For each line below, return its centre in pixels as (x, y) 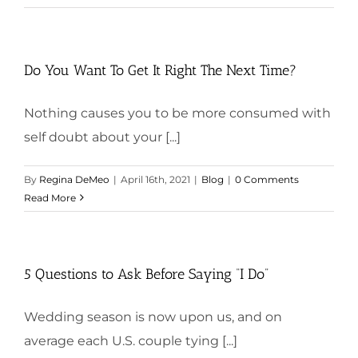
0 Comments (267, 179)
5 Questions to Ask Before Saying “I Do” (146, 274)
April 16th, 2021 (155, 179)
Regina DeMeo (74, 179)
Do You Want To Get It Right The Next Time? (160, 70)
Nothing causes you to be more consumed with (177, 113)
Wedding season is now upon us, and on (153, 316)
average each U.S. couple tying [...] (131, 340)
